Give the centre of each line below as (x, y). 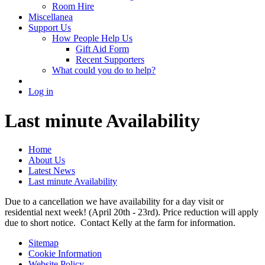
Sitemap (43, 243)
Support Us (50, 28)
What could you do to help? (104, 70)
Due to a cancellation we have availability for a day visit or (114, 202)
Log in (41, 92)
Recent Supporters (110, 60)
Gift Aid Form (102, 49)
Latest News (52, 171)
